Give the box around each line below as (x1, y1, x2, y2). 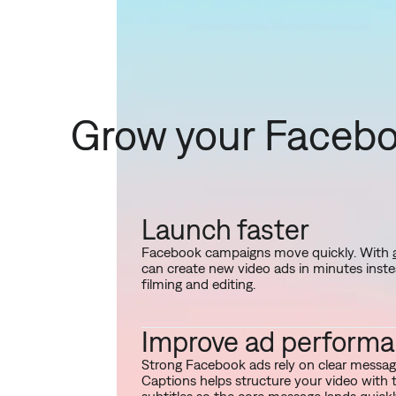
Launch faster (141, 213, 309, 247)
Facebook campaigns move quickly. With (141, 244, 392, 261)
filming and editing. (141, 276, 255, 293)
